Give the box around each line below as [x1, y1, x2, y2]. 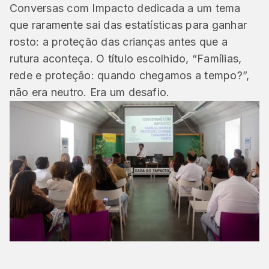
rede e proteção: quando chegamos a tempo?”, [10, 68, 250, 82]
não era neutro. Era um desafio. [10, 85, 170, 98]
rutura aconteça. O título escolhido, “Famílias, [10, 52, 242, 65]
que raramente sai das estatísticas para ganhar [10, 18, 247, 31]
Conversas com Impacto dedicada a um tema [10, 1, 241, 14]
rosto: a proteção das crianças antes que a [10, 35, 228, 48]
